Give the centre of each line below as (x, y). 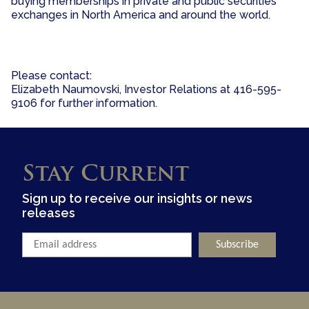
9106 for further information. (84, 103)
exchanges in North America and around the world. (141, 14)
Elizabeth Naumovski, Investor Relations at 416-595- (146, 89)
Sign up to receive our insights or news (137, 199)
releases (49, 213)
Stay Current (106, 175)
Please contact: (51, 75)
